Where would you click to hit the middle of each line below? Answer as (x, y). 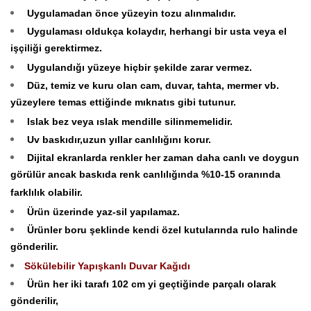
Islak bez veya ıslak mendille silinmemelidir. (128, 121)
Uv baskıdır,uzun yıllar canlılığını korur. (118, 139)
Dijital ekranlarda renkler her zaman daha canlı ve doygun (162, 157)
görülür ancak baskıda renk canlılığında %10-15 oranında (145, 175)
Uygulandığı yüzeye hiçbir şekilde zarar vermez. (138, 67)
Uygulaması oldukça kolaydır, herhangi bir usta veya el (155, 31)
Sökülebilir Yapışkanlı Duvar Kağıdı (107, 266)
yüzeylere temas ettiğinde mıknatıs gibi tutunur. (123, 103)
